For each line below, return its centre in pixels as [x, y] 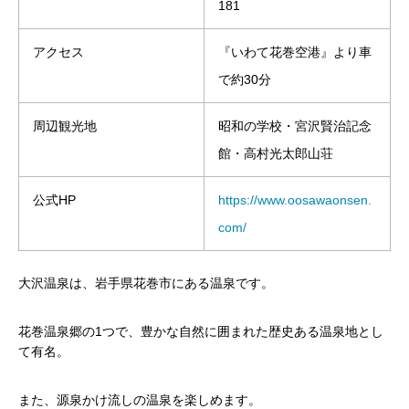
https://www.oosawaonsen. [295, 200]
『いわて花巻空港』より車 [295, 52]
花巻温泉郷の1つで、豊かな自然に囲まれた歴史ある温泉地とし [201, 331]
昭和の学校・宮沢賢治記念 [295, 126]
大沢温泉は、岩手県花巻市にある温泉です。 [146, 283]
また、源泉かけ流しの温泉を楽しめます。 [140, 399]
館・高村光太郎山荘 [276, 154]
